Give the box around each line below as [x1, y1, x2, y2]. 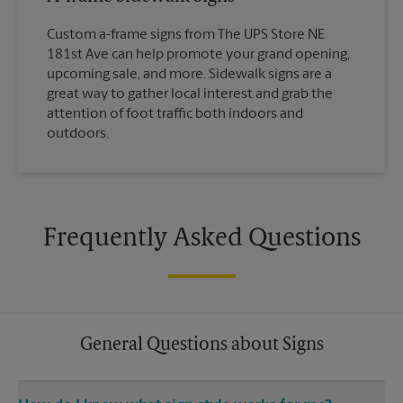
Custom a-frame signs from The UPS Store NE [47, 28, 325, 43]
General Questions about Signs [79, 336, 324, 355]
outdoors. [47, 127, 109, 142]
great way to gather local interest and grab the [47, 87, 333, 103]
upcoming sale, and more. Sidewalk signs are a [47, 67, 332, 83]
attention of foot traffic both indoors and [47, 107, 303, 122]
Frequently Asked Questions [42, 227, 361, 253]
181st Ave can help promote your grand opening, [47, 48, 350, 63]
